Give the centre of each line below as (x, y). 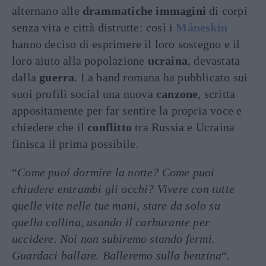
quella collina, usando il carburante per (111, 222)
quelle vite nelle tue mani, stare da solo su (116, 205)
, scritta (217, 94)
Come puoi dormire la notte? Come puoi (116, 172)
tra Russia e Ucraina (183, 127)
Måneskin (202, 27)
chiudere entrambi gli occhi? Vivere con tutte (123, 189)
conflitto (110, 127)
